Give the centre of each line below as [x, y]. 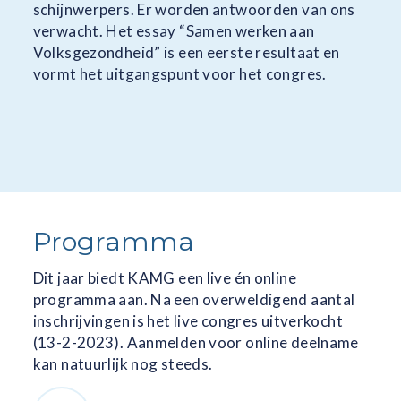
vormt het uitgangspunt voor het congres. [179, 74]
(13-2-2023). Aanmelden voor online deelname [196, 342]
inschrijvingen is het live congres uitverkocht [188, 320]
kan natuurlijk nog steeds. [123, 363]
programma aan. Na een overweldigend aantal [194, 299]
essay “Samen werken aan [225, 31]
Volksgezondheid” [97, 53]
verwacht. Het [84, 31]
